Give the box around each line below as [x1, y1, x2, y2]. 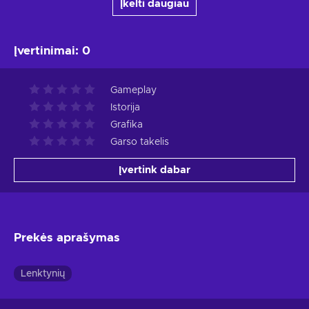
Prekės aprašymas [14, 232, 120, 244]
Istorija [110, 103, 140, 113]
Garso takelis [110, 137, 169, 148]
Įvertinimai [14, 45, 75, 57]
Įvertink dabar [119, 165, 190, 176]
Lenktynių [21, 269, 65, 279]
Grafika [110, 120, 143, 130]
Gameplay [110, 86, 157, 96]
